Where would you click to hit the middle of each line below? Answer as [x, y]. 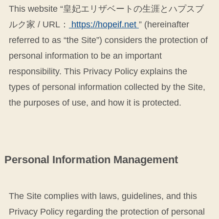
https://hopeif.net [104, 25]
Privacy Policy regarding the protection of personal [107, 212]
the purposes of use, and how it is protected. [95, 103]
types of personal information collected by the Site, [107, 87]
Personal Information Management [91, 160]
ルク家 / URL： [39, 25]
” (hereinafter [164, 25]
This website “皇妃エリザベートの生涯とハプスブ [106, 9]
